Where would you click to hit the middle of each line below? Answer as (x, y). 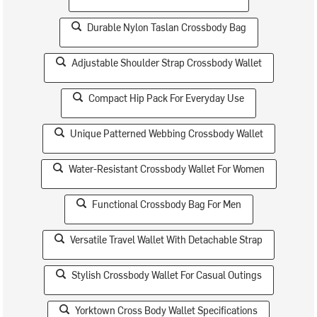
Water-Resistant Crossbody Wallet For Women (166, 169)
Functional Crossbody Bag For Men (166, 204)
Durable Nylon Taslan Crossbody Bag (166, 28)
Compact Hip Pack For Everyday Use (166, 98)
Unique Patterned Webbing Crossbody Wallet (166, 134)
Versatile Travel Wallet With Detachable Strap (166, 240)
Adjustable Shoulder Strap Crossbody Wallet (166, 63)
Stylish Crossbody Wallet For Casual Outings (166, 275)
